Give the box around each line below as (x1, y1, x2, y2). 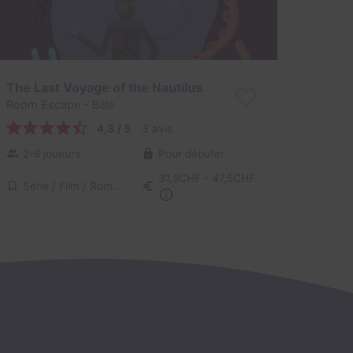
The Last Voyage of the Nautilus (6, 79, 203, 95)
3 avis (141, 121, 173, 135)
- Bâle (80, 98, 114, 112)
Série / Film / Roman (112, 180, 121, 193)
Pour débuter (158, 147, 225, 160)
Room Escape (6, 98, 80, 112)
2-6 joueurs (22, 147, 80, 160)
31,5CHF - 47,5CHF (158, 172, 255, 185)
